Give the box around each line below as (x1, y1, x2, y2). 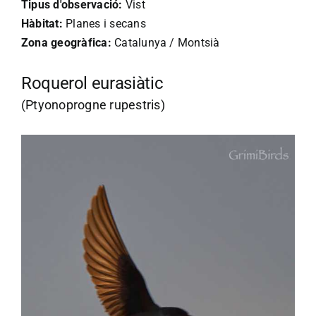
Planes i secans (62, 16, 146, 30)
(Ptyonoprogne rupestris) (21, 97, 165, 112)
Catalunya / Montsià (111, 35, 220, 49)
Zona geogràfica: (21, 35, 111, 49)
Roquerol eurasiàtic (21, 73, 164, 93)
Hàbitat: (21, 16, 63, 30)
